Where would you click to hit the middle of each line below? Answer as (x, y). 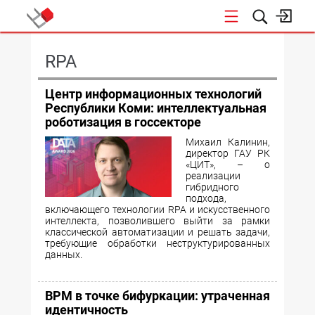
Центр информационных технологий (153, 94)
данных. (64, 255)
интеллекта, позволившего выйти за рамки (157, 221)
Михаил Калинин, (228, 142)
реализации (213, 176)
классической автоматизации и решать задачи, (157, 232)
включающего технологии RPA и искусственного (157, 210)
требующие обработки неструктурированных (157, 243)
